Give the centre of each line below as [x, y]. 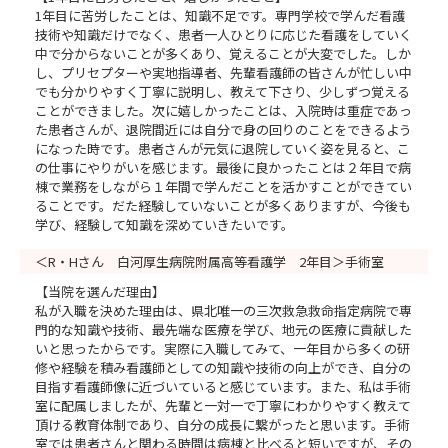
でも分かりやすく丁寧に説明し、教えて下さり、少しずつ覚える [222, 91]
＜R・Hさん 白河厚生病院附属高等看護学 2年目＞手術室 [209, 261]
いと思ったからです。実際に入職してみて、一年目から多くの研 [222, 348]
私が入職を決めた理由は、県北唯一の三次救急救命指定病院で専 [223, 310]
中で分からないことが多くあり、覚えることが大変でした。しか [223, 53]
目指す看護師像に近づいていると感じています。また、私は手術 [223, 386]
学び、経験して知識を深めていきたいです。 [164, 224]
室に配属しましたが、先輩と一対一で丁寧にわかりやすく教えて [223, 405]
